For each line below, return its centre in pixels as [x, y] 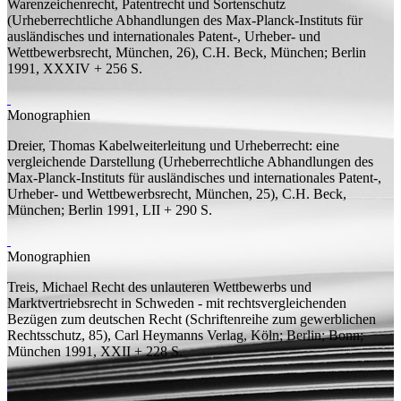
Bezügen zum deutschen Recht [94, 319]
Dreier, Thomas [51, 145]
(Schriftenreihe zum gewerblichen [279, 319]
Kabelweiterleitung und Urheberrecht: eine [219, 145]
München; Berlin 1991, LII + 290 [104, 209]
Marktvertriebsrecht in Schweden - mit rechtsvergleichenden [177, 303]
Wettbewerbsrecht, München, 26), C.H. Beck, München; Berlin [187, 52]
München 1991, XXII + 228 [89, 351]
